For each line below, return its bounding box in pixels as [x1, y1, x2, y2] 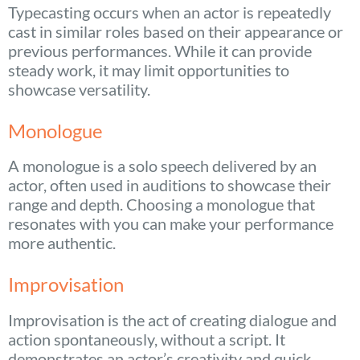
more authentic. [8, 233, 116, 253]
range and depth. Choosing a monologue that [8, 194, 315, 215]
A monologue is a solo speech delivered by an [8, 156, 317, 176]
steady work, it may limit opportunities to [8, 59, 289, 80]
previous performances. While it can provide [8, 40, 312, 60]
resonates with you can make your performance [8, 214, 333, 234]
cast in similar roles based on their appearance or [8, 21, 343, 41]
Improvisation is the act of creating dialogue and [8, 310, 337, 330]
